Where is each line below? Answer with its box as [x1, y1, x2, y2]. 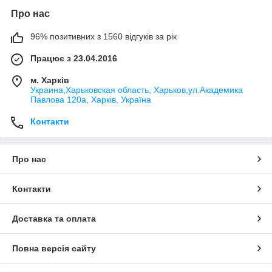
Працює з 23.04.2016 [30, 53, 117, 63]
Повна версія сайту [12, 243, 96, 253]
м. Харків [30, 75, 69, 85]
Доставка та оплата [12, 213, 96, 223]
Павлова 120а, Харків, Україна [30, 94, 151, 104]
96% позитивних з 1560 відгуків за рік [30, 31, 177, 41]
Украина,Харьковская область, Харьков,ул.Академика [30, 84, 243, 95]
